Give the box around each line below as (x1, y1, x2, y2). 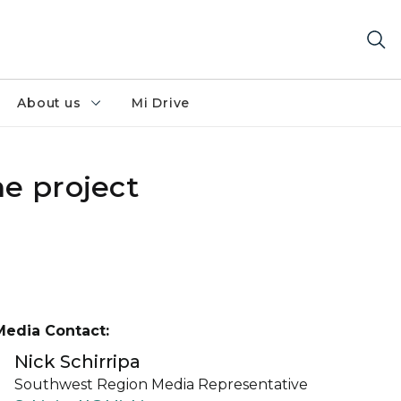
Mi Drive (131, 95, 191, 111)
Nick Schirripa (14, 351, 141, 372)
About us (17, 95, 81, 111)
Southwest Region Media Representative (14, 376, 308, 393)
